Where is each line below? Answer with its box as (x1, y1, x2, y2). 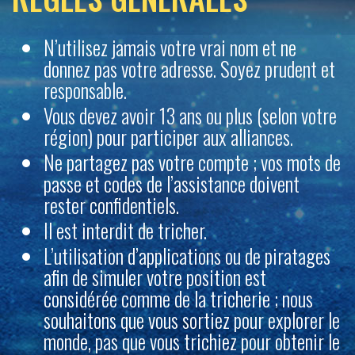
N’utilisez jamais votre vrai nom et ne (44, 32, 296, 62)
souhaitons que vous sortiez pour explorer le (44, 305, 340, 334)
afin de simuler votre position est (44, 262, 266, 292)
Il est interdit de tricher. (44, 216, 207, 245)
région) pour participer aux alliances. (44, 122, 293, 151)
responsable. (44, 75, 127, 105)
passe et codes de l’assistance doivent (44, 169, 300, 198)
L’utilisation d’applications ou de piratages (44, 241, 330, 270)
